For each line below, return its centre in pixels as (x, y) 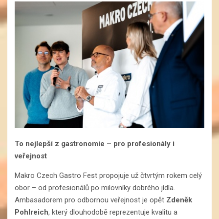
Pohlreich (32, 212)
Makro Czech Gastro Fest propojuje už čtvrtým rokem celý (108, 176)
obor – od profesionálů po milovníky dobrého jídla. (95, 188)
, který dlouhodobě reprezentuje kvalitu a (113, 212)
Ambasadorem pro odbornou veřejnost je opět (90, 200)
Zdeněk (179, 200)
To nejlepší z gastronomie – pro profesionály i (95, 144)
